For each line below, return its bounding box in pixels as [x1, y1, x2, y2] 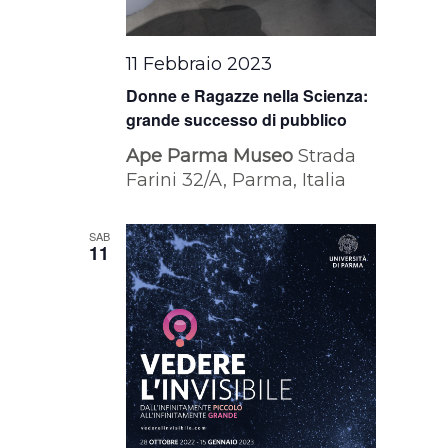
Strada [298, 145, 357, 168]
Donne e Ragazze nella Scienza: [126, 84, 369, 108]
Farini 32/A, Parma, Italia [126, 169, 347, 192]
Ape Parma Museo [126, 145, 299, 168]
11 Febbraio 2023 [126, 53, 273, 76]
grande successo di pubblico [126, 108, 348, 132]
